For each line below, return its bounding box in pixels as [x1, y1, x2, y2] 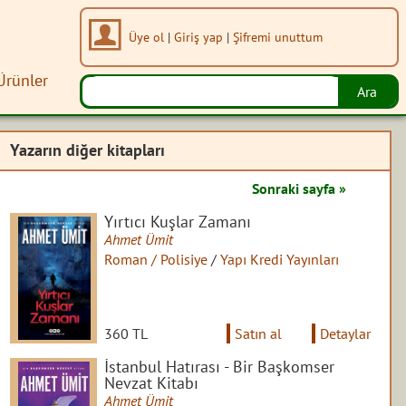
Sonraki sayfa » [251, 179, 346, 198]
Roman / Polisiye [104, 249, 208, 268]
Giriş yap [173, 27, 223, 45]
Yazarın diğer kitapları [10, 140, 166, 161]
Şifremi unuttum [232, 27, 323, 45]
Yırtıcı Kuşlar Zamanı [104, 209, 252, 232]
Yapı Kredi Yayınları [220, 249, 340, 268]
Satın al [234, 324, 282, 343]
